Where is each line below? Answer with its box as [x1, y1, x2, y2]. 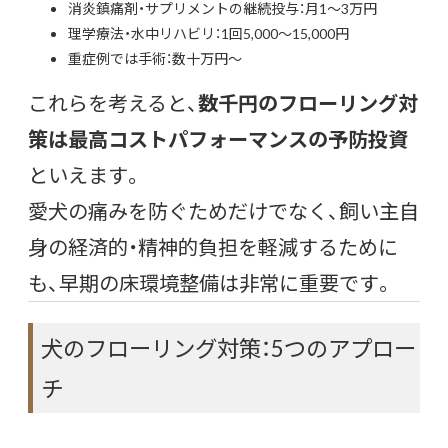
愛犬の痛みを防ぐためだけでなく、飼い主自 [28, 195, 419, 225]
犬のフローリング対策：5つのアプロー [41, 330, 416, 364]
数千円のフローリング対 [198, 87, 418, 117]
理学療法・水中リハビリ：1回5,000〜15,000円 [68, 22, 349, 43]
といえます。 [28, 159, 143, 189]
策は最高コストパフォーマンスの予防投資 [28, 123, 408, 153]
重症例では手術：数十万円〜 [68, 47, 242, 68]
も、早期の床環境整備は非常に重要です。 [28, 267, 394, 297]
